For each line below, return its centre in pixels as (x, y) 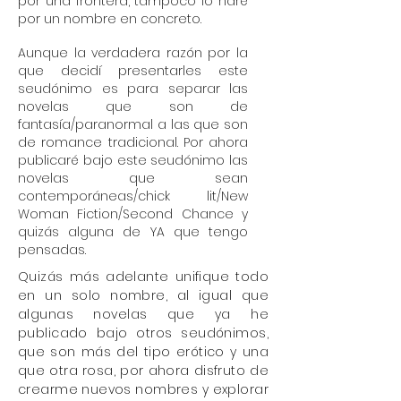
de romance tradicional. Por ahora (133, 142)
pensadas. (52, 250)
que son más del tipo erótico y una (143, 352)
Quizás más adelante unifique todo (143, 277)
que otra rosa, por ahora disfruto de (143, 371)
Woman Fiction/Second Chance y (133, 214)
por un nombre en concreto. (110, 19)
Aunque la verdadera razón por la (133, 53)
